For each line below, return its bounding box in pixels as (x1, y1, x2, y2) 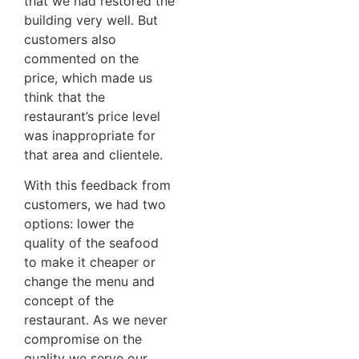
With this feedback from (24, 176, 171, 193)
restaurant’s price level (24, 107, 160, 124)
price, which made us (24, 69, 152, 86)
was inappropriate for (24, 127, 155, 143)
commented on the (24, 50, 139, 67)
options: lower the (24, 215, 134, 232)
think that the (24, 88, 105, 105)
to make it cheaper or (24, 253, 155, 270)
